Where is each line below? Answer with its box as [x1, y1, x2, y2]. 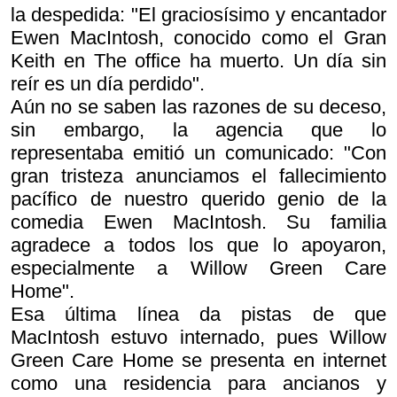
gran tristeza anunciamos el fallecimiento [11, 165, 386, 187]
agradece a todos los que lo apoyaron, [11, 234, 386, 256]
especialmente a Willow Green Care [11, 257, 386, 279]
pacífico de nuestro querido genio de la [11, 188, 386, 210]
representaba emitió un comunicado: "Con [11, 142, 386, 164]
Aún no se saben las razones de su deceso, [11, 96, 386, 118]
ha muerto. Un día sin [181, 50, 386, 72]
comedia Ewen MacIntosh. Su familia [11, 211, 386, 233]
